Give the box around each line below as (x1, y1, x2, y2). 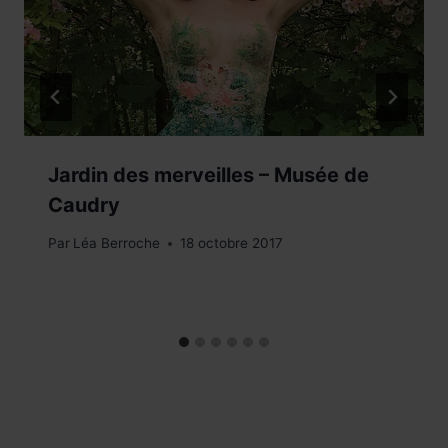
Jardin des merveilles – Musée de (48, 162, 369, 187)
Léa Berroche (73, 235, 161, 252)
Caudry (48, 192, 120, 217)
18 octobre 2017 (180, 235, 284, 252)
